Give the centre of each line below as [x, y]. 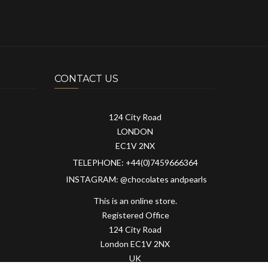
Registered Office [135, 215]
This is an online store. [135, 200]
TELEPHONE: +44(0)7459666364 [135, 162]
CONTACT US [86, 78]
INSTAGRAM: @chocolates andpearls [135, 179]
